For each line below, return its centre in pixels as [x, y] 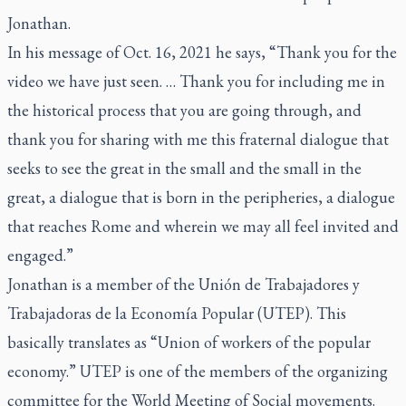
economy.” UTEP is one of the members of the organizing [198, 371]
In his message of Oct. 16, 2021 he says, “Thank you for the [202, 52]
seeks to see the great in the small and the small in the [184, 168]
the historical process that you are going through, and [184, 110]
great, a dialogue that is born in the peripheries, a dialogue [201, 197]
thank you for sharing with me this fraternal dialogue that [198, 139]
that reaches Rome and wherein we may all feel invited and [203, 226]
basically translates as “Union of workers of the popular [189, 342]
